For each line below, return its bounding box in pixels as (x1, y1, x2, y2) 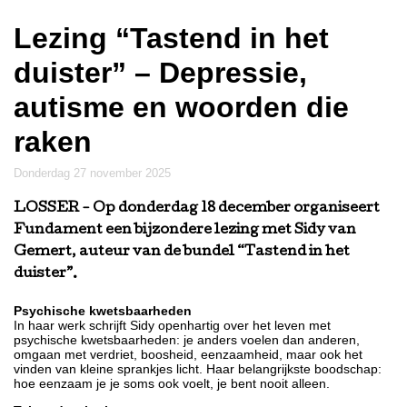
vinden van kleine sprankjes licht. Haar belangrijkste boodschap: (14, 362, 382, 377)
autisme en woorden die (14, 91, 349, 124)
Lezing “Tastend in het (14, 22, 329, 55)
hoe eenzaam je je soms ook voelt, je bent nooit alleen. (14, 376, 330, 392)
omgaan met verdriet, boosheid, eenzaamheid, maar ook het (14, 347, 362, 362)
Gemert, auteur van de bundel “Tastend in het (14, 245, 350, 261)
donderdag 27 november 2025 (22, 166, 171, 181)
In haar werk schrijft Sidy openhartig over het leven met (14, 318, 331, 333)
